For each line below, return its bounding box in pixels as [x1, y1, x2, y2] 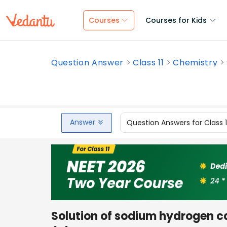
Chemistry [173, 57, 218, 68]
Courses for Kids [145, 15, 207, 25]
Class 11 [133, 57, 164, 68]
